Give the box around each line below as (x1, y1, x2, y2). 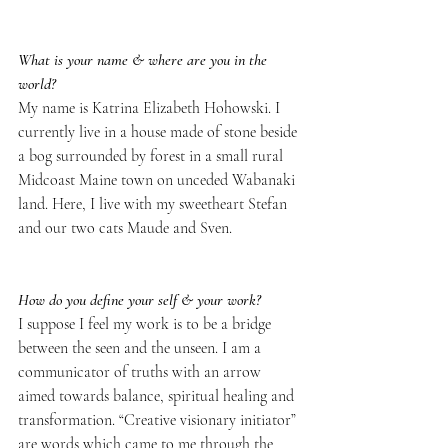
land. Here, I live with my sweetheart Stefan (18, 193, 291, 214)
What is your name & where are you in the (18, 49, 271, 70)
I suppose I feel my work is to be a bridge (18, 313, 275, 334)
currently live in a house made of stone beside (18, 121, 301, 142)
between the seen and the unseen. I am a (18, 337, 265, 358)
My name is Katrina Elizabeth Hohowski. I (18, 97, 284, 118)
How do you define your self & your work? (18, 289, 261, 310)
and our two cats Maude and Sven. (18, 217, 232, 238)
